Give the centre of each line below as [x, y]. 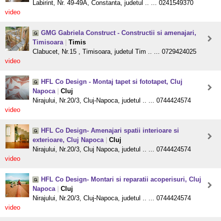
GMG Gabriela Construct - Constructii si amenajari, [119, 33]
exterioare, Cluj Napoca [68, 140]
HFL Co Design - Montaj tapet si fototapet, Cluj [112, 82]
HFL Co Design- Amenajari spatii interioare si [110, 131]
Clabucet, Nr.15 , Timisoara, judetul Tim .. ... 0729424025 [114, 52]
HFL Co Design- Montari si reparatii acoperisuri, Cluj [121, 180]
